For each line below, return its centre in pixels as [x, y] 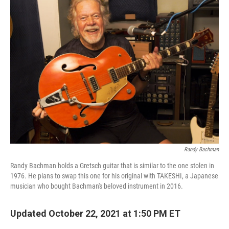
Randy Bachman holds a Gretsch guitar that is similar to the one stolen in [112, 166]
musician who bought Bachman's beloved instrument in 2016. [97, 186]
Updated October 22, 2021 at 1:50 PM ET [95, 213]
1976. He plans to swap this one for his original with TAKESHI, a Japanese [114, 176]
